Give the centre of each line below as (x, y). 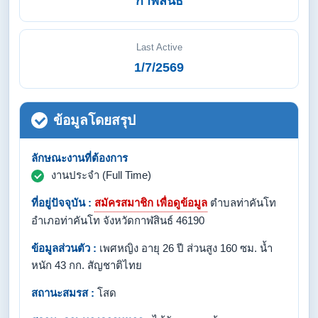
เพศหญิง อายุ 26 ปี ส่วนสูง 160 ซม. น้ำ (185, 248)
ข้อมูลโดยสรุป (94, 120)
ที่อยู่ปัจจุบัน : (61, 203)
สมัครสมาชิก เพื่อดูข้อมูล (151, 203)
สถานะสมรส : (63, 293)
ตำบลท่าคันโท (242, 203)
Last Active (159, 47)
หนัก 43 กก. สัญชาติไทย (87, 265)
